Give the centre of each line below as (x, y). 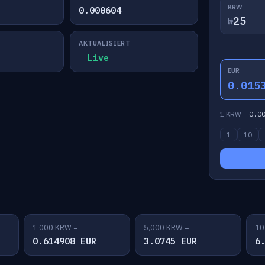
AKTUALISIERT (104, 43)
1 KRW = (234, 114)
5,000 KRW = (167, 227)
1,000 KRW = (55, 227)
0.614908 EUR (64, 241)
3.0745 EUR (170, 241)
